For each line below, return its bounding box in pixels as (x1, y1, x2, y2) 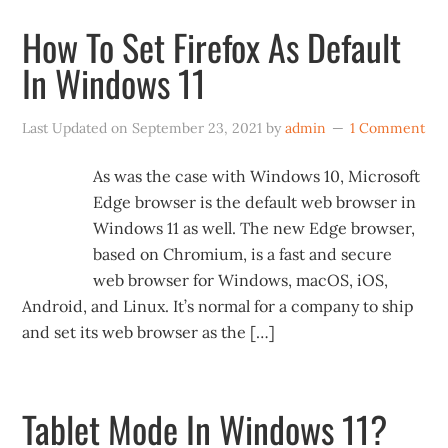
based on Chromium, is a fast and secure (93, 244, 393, 264)
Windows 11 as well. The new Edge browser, (93, 218, 416, 238)
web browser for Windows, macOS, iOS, (93, 270, 389, 290)
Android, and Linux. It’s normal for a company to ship (22, 296, 415, 316)
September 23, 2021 (132, 119, 263, 137)
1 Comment (350, 119, 426, 137)
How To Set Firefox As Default (22, 20, 402, 73)
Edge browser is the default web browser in (93, 192, 417, 212)
